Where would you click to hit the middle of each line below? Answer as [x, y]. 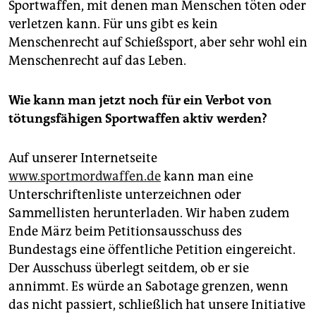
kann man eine [207, 176]
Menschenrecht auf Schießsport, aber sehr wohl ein [158, 42]
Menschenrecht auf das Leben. [97, 60]
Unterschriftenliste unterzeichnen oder [125, 194]
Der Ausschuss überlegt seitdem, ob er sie [129, 268]
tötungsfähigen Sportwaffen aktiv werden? [138, 118]
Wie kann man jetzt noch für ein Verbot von [140, 100]
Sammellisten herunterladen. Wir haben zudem [149, 213]
